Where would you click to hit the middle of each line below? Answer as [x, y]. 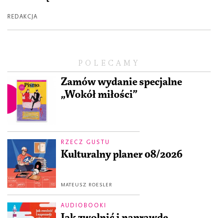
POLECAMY [109, 63]
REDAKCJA [22, 16]
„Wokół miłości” [99, 95]
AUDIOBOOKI [84, 205]
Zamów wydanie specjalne [121, 82]
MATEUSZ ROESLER [87, 184]
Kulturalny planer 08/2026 [122, 154]
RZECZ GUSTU [85, 142]
